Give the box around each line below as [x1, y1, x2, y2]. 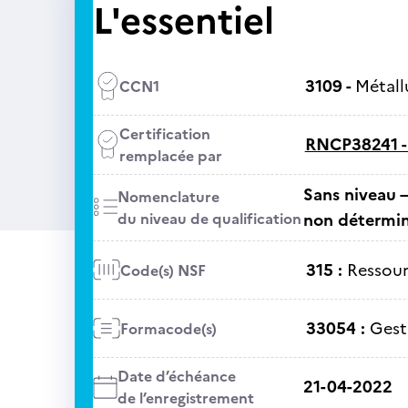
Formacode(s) [119, 317, 217, 340]
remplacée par [118, 145, 222, 167]
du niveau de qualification [117, 208, 301, 229]
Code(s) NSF [119, 259, 206, 281]
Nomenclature [117, 186, 219, 208]
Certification [118, 123, 210, 145]
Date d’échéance [117, 365, 236, 387]
